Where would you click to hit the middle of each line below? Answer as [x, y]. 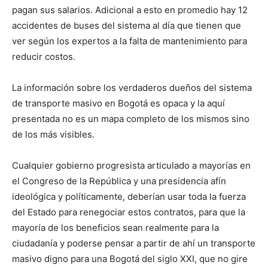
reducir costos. [44, 56]
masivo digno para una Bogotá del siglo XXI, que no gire [130, 258]
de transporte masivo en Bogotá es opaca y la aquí [118, 103]
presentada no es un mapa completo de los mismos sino [131, 118]
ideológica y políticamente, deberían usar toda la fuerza [129, 196]
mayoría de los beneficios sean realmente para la [115, 227]
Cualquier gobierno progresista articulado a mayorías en [131, 165]
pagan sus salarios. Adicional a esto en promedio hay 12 [130, 10]
